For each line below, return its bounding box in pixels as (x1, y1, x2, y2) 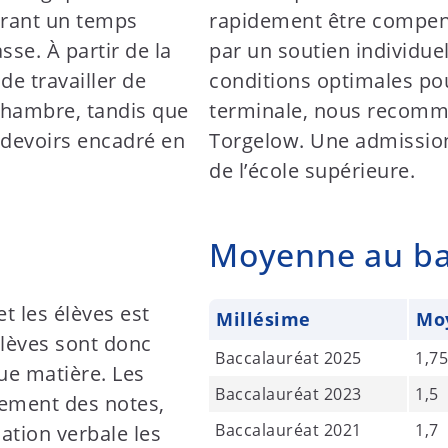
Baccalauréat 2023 (215, 383, 362, 405)
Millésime (216, 307, 311, 331)
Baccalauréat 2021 (215, 419, 362, 441)
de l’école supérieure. (209, 157, 415, 184)
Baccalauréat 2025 (215, 347, 362, 369)
